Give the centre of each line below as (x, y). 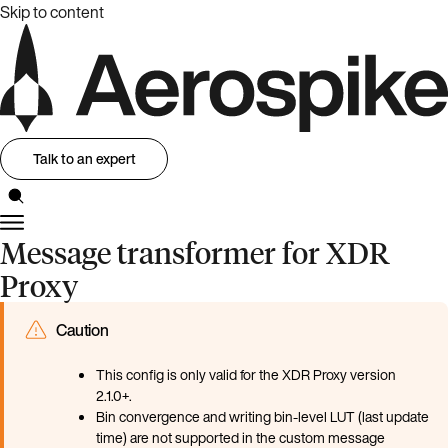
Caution (82, 329)
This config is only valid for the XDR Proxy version (246, 374)
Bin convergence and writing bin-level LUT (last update (262, 416)
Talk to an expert (84, 159)
